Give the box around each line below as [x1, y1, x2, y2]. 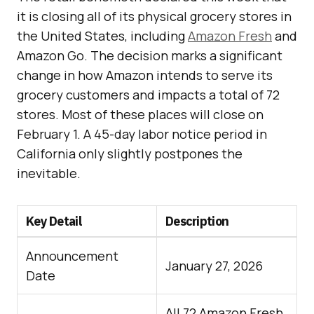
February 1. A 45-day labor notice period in [17, 125, 267, 143]
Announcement [26, 247, 118, 265]
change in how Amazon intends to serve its [17, 67, 273, 84]
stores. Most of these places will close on [17, 106, 264, 123]
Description [165, 213, 229, 230]
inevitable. [17, 165, 81, 182]
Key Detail [26, 213, 81, 230]
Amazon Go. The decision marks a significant [17, 47, 282, 64]
